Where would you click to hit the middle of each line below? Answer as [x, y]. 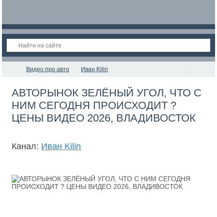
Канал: [27, 146]
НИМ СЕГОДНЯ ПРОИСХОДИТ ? [94, 105]
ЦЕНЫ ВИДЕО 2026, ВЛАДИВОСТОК [104, 118]
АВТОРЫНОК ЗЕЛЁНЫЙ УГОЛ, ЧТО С [107, 93]
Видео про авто [48, 69]
